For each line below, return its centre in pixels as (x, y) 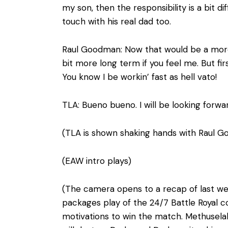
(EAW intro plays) (97, 161)
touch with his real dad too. (117, 21)
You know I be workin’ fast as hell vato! (139, 77)
